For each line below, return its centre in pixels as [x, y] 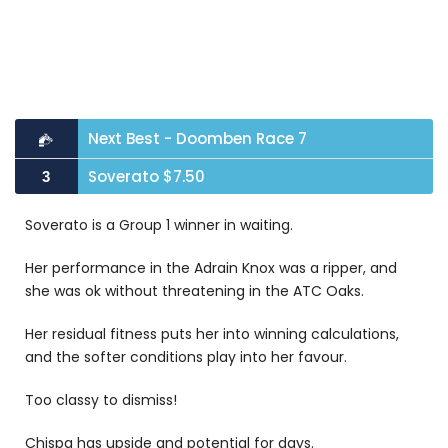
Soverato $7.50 [146, 176]
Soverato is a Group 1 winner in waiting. [159, 225]
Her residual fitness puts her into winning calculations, [212, 334]
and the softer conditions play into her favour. [186, 357]
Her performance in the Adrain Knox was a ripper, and [211, 268]
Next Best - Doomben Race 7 [197, 138]
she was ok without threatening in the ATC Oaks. [194, 291]
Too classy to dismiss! [103, 400]
